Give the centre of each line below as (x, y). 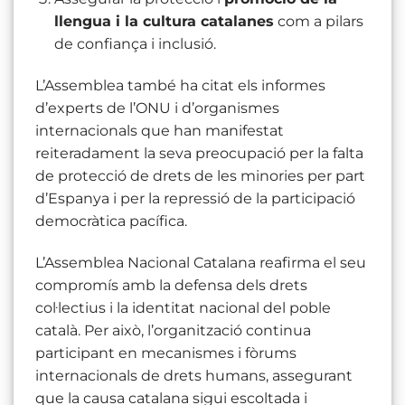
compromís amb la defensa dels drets (171, 285)
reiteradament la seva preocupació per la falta (199, 154)
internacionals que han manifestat (160, 131)
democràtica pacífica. (111, 221)
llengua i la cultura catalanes (164, 22)
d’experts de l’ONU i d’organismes (157, 108)
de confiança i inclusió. (135, 44)
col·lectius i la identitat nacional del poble (183, 307)
